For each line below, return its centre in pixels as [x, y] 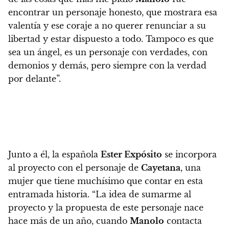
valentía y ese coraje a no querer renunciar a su [107, 25]
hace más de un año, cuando [69, 221]
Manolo [147, 221]
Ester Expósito [131, 154]
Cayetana [161, 167]
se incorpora [189, 154]
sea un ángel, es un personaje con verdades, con [108, 52]
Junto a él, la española [54, 154]
